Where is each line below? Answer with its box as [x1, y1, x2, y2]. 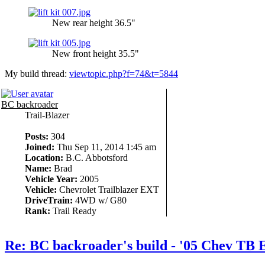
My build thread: [5, 68, 69, 79]
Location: [25, 152, 63, 163]
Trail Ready [50, 205, 96, 216]
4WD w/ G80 [73, 195, 127, 205]
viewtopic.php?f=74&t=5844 [69, 68, 178, 79]
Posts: [25, 131, 49, 141]
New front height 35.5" [52, 48, 139, 59]
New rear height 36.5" [52, 17, 135, 28]
